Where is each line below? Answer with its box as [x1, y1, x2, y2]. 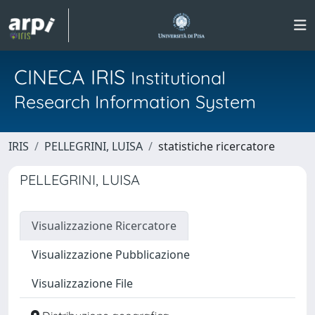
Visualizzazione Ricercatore [32, 218, 176, 233]
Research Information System [14, 91, 256, 112]
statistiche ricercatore [158, 139, 275, 154]
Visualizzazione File [32, 276, 133, 291]
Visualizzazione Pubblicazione [32, 247, 190, 262]
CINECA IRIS [14, 64, 131, 89]
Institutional [131, 67, 226, 89]
